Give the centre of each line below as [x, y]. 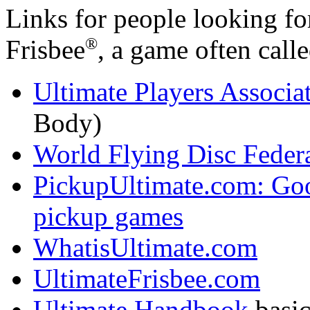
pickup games [108, 216]
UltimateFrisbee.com [147, 278]
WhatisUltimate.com [145, 247]
